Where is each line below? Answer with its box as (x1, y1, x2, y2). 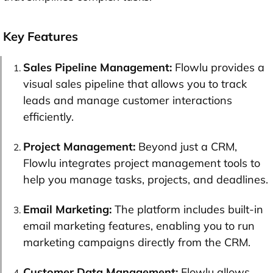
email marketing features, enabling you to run (23, 218, 255, 233)
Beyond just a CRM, (138, 139, 237, 154)
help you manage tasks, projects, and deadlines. (23, 172, 268, 186)
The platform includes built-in (115, 202, 263, 216)
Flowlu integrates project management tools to (23, 155, 260, 170)
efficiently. (23, 109, 74, 124)
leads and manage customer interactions (23, 93, 232, 107)
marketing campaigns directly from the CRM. (23, 235, 250, 249)
